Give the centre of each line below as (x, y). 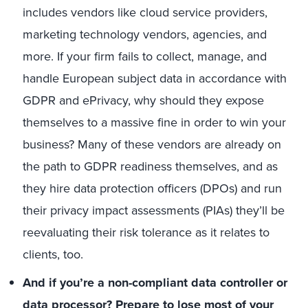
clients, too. (53, 254)
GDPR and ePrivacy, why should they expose (143, 100)
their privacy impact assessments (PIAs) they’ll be (154, 210)
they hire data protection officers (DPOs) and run (152, 188)
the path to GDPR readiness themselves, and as (150, 166)
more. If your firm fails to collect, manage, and (145, 56)
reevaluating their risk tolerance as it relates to (146, 232)
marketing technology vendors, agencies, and (145, 34)
